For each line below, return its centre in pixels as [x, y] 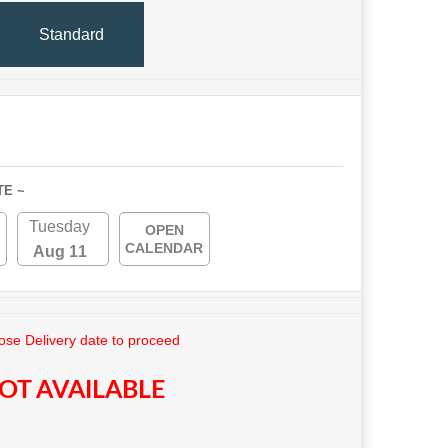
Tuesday [60, 227]
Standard [71, 34]
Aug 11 [59, 252]
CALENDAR [164, 248]
